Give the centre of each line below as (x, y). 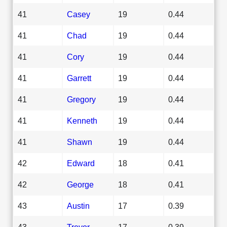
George (80, 184)
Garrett (79, 78)
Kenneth (82, 120)
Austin (78, 205)
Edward (81, 163)
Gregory (81, 99)
